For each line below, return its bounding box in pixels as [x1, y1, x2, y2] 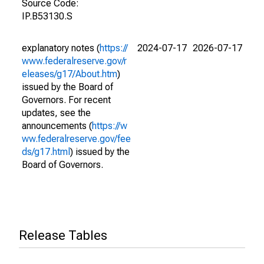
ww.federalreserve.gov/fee [22, 133, 131, 144]
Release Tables [19, 228, 107, 243]
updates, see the [22, 107, 91, 118]
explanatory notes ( [22, 42, 100, 54]
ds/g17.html [22, 146, 70, 157]
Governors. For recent [22, 94, 111, 105]
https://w [92, 120, 127, 131]
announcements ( [22, 120, 92, 131]
